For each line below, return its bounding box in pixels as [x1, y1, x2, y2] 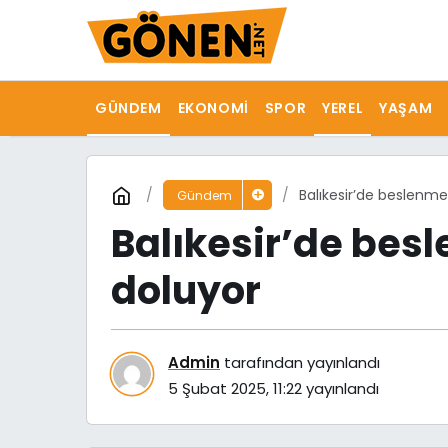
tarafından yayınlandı [220, 351, 380, 373]
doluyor [111, 264, 261, 317]
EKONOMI [177, 98, 249, 118]
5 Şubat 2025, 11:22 [168, 377, 302, 399]
